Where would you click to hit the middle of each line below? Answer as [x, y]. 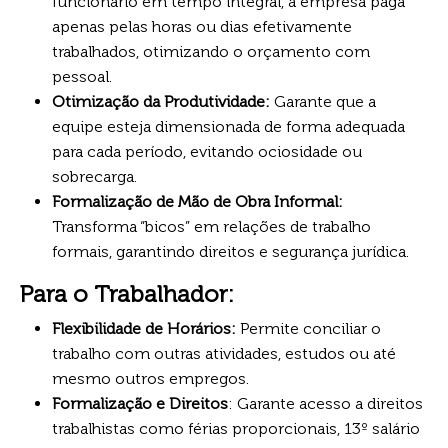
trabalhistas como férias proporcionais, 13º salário [236, 428]
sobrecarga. [94, 176]
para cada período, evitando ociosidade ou [207, 151]
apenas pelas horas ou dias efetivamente [202, 26]
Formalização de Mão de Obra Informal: [197, 201]
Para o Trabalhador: [127, 293]
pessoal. [82, 76]
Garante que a [325, 101]
